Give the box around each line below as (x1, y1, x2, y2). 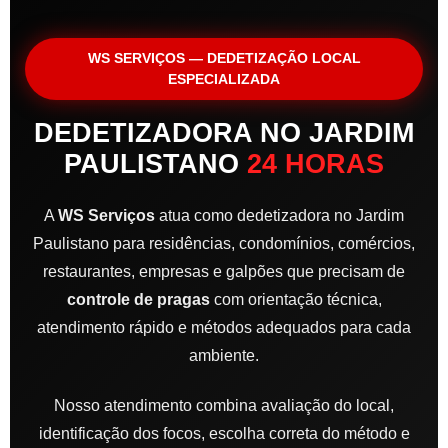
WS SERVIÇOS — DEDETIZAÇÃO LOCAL (87, 50, 361, 67)
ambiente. (189, 347, 259, 365)
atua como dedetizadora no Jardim (155, 207, 404, 225)
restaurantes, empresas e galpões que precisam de (43, 263, 405, 281)
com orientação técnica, (209, 291, 382, 309)
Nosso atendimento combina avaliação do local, (54, 397, 394, 415)
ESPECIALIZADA (168, 71, 280, 88)
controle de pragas (66, 291, 210, 309)
